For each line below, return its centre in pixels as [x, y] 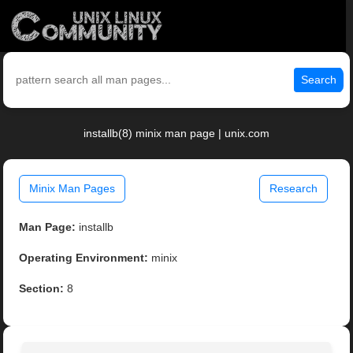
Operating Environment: [84, 258]
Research [293, 189]
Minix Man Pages [72, 189]
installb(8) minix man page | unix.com [176, 134]
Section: [42, 289]
